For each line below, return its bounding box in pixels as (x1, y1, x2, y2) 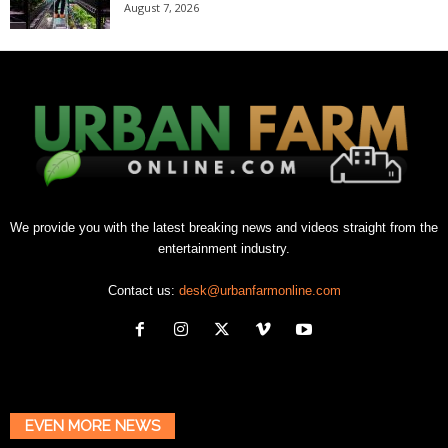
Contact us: (107, 282, 179, 298)
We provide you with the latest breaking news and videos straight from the (10, 219, 438, 235)
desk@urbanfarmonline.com (178, 282, 341, 298)
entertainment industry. (158, 240, 290, 256)
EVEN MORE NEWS (25, 416, 160, 435)
